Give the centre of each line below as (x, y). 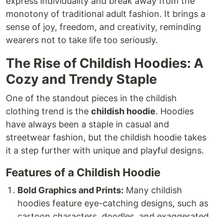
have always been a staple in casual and (87, 124)
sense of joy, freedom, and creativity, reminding (103, 27)
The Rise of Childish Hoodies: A (105, 63)
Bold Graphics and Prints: (70, 190)
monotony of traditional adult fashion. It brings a (106, 14)
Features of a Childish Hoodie (83, 172)
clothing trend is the (48, 111)
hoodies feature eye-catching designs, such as (113, 203)
